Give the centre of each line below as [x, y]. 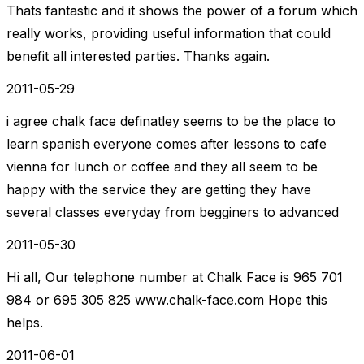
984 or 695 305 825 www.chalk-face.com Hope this [167, 300]
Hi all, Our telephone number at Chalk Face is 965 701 [175, 277]
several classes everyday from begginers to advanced [173, 212]
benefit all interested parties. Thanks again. [138, 56]
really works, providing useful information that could [169, 34]
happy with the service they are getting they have [159, 190]
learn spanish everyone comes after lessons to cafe [167, 144]
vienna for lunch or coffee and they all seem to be [162, 167]
